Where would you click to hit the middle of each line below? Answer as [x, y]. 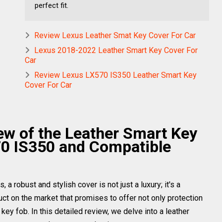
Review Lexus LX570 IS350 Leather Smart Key [115, 75]
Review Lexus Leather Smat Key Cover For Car [115, 35]
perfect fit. [52, 5]
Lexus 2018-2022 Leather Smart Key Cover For [116, 50]
